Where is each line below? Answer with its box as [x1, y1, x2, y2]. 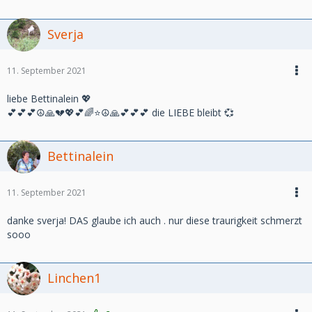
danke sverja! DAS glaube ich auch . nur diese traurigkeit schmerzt [7, 214, 302, 227]
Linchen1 [47, 270, 101, 286]
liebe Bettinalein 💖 [7, 92, 91, 105]
